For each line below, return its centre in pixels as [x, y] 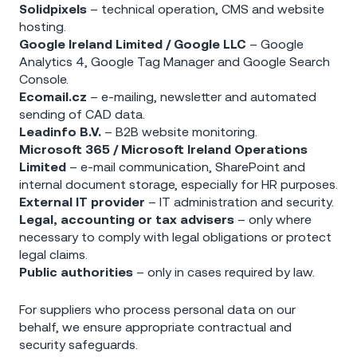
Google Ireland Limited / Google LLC [133, 43]
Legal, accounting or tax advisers [127, 219]
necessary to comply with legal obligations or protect [175, 236]
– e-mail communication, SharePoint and [186, 166]
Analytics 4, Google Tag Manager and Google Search [175, 61]
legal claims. [53, 254]
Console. [44, 78]
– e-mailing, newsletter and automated [202, 96]
